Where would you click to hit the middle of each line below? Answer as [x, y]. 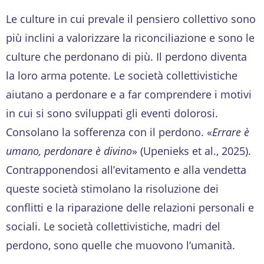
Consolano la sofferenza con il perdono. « [109, 132]
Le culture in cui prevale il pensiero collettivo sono [131, 19]
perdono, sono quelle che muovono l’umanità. [121, 245]
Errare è [231, 132]
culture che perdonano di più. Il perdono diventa [126, 56]
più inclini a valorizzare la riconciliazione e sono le [130, 37]
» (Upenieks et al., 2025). [192, 151]
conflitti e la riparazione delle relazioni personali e [130, 207]
